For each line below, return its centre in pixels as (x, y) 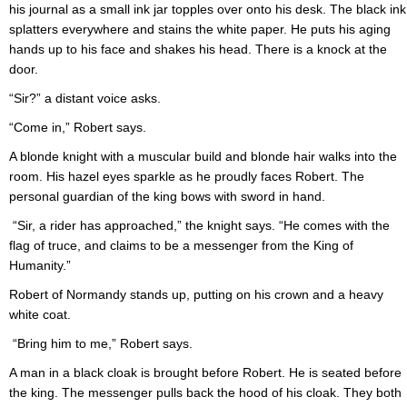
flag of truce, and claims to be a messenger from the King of (181, 246)
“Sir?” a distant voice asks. (87, 99)
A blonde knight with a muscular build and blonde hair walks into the (203, 157)
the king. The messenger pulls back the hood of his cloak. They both (205, 393)
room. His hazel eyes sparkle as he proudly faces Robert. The (187, 177)
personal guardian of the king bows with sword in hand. (167, 197)
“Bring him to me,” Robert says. (103, 344)
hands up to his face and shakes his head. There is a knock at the (198, 50)
